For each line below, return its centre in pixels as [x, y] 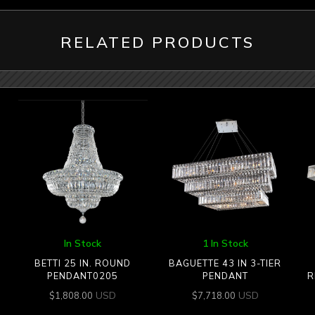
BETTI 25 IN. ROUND [83, 263]
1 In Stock [225, 243]
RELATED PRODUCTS [157, 43]
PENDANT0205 [83, 276]
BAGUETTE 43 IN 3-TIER [225, 263]
